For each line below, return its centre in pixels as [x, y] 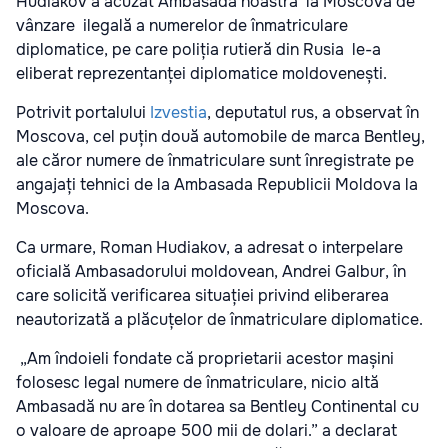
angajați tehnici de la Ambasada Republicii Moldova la [217, 184]
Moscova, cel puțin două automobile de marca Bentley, [220, 136]
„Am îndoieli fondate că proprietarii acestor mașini [205, 358]
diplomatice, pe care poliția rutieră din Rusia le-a [198, 49]
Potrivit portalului [83, 112]
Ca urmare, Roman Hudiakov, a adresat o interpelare [209, 247]
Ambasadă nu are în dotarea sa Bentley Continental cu [217, 406]
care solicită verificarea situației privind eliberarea [202, 295]
